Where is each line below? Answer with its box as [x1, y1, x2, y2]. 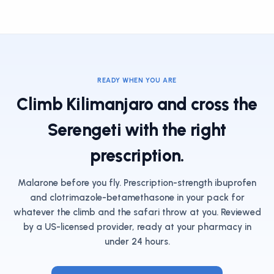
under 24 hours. [104, 236, 170, 247]
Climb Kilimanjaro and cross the [17, 94, 257, 114]
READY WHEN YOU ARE [97, 76, 177, 84]
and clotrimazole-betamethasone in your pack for [29, 192, 245, 203]
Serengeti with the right [48, 119, 226, 140]
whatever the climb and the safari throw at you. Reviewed [13, 207, 261, 218]
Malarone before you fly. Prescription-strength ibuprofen [18, 177, 256, 188]
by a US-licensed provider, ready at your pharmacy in [23, 221, 251, 232]
